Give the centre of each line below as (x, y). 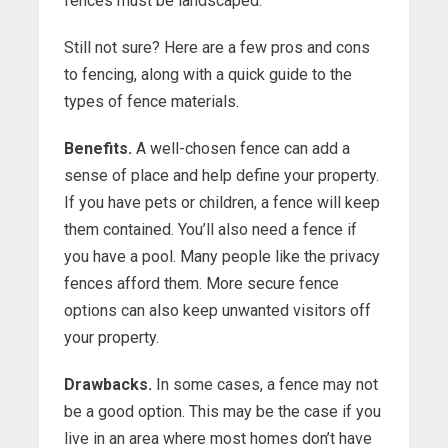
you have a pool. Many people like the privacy (222, 257)
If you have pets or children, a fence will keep (222, 203)
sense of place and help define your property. (221, 176)
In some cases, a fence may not (265, 385)
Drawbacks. (108, 385)
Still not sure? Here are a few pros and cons (217, 48)
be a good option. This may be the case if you (222, 412)
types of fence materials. (151, 102)
